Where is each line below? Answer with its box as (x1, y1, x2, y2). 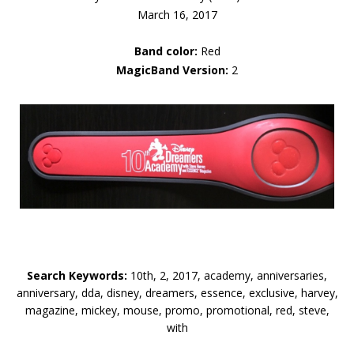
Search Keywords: (27, 267, 127, 283)
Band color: (134, 43, 198, 58)
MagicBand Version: (116, 62, 228, 77)
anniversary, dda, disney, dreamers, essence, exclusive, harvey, (16, 284, 338, 300)
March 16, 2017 (137, 6, 217, 22)
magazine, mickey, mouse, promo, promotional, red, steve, (24, 302, 330, 318)
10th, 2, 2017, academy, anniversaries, (127, 267, 327, 283)
